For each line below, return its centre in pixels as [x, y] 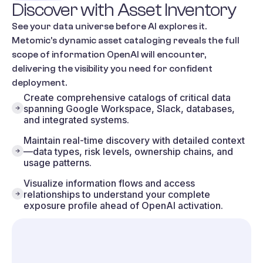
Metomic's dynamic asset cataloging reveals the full [126, 40]
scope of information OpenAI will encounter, [109, 54]
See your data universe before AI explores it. [109, 26]
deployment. [39, 82]
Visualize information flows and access [109, 183]
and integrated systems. [76, 119]
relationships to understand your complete [117, 194]
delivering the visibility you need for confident [112, 68]
